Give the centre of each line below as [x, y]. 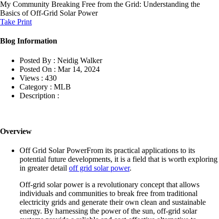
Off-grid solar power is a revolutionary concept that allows [109, 185]
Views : [31, 78]
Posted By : [37, 60]
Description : [39, 95]
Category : [36, 87]
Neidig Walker [80, 60]
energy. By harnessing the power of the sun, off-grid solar [108, 211]
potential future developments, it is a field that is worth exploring [119, 159]
